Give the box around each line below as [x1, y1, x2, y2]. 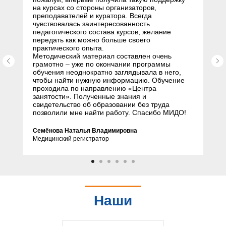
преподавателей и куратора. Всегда [33, 12, 152, 20]
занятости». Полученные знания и [33, 92, 146, 100]
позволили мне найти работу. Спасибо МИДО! [33, 108, 186, 117]
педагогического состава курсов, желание [33, 28, 171, 36]
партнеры [78, 207, 148, 222]
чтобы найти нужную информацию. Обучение [33, 76, 185, 84]
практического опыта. [33, 44, 104, 52]
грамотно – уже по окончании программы [33, 60, 171, 68]
